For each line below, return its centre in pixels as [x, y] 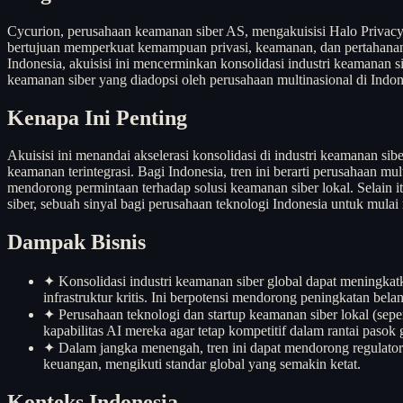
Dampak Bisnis [76, 242]
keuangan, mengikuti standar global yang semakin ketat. [202, 364]
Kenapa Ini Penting [97, 117]
